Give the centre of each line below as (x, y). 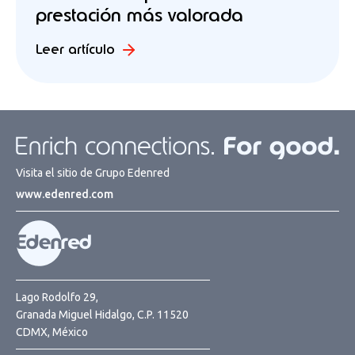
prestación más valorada (139, 15)
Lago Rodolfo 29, (57, 297)
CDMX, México (52, 332)
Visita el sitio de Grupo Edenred (93, 172)
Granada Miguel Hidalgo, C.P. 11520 (102, 314)
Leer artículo (75, 50)
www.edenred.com (65, 194)
